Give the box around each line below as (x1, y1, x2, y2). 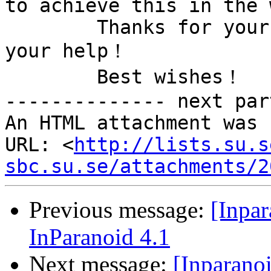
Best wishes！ (5, 66, 97, 88)
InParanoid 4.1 (29, 224, 170, 250)
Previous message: (29, 197, 211, 223)
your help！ (5, 40, 128, 62)
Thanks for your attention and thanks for (5, 16, 97, 39)
